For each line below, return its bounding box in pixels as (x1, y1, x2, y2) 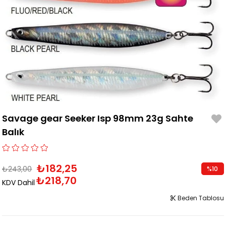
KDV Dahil (2, 178, 35, 188)
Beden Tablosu (176, 194, 224, 203)
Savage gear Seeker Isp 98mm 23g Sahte (2, 112, 194, 125)
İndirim (202, 177, 223, 186)
